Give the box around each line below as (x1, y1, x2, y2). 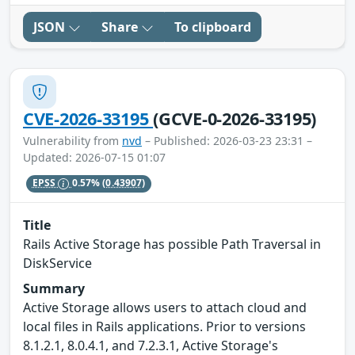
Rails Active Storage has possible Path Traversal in (23, 235, 321, 254)
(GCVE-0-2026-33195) (153, 106, 317, 130)
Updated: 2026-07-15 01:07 (23, 149, 166, 165)
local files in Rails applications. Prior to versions (23, 318, 306, 336)
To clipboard (174, 17, 251, 36)
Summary (23, 280, 85, 298)
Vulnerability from (23, 132, 122, 148)
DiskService (23, 254, 92, 273)
